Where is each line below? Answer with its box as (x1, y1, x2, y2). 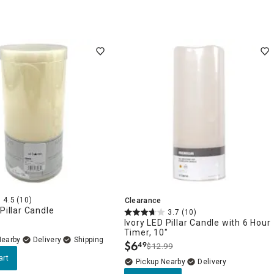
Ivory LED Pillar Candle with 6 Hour (124, 217, 271, 228)
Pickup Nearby (135, 257, 186, 266)
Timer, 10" (124, 227, 168, 237)
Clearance (124, 196, 161, 205)
